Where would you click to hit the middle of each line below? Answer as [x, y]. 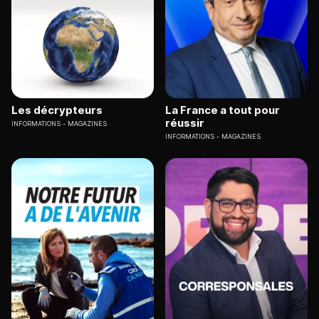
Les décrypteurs [57, 110]
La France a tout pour [223, 110]
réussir [185, 123]
